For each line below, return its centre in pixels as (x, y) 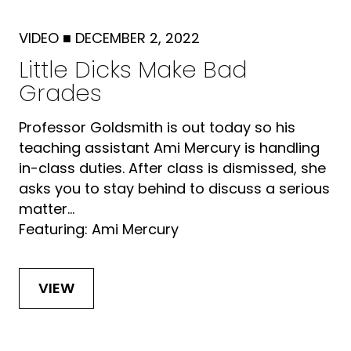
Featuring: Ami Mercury (98, 229)
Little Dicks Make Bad (132, 69)
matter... (46, 208)
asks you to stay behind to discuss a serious (174, 188)
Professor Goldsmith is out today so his (157, 127)
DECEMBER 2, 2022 (137, 38)
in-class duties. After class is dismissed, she (172, 168)
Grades (60, 93)
